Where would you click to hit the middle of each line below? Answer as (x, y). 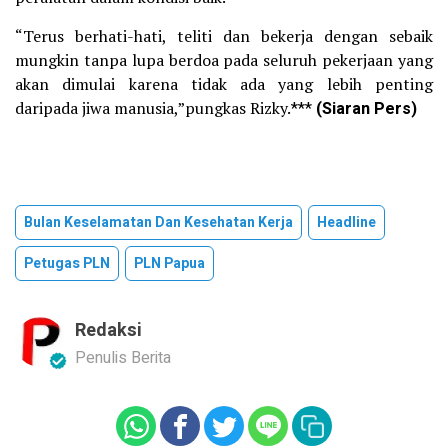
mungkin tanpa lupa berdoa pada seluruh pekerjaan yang (224, 60)
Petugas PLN (67, 264)
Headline (346, 223)
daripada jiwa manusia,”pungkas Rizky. (153, 108)
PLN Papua (169, 264)
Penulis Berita (123, 358)
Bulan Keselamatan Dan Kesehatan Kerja (158, 223)
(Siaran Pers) (366, 109)
